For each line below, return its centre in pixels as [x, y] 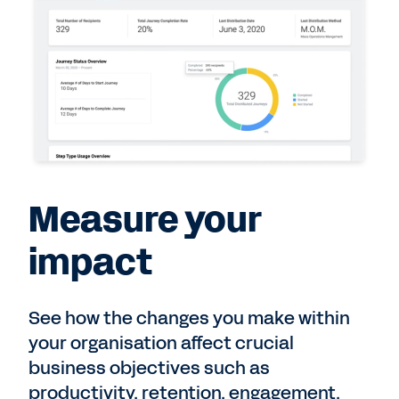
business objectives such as [149, 368]
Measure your [145, 220]
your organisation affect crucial [161, 343]
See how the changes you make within [189, 318]
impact [90, 263]
